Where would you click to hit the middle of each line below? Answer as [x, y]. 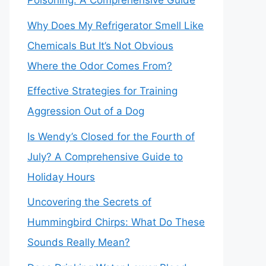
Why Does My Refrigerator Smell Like [115, 25]
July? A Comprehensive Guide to [105, 156]
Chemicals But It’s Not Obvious [100, 45]
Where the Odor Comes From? [100, 66]
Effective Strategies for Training [102, 91]
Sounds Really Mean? [79, 242]
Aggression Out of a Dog [86, 111]
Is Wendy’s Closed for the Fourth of [111, 136]
